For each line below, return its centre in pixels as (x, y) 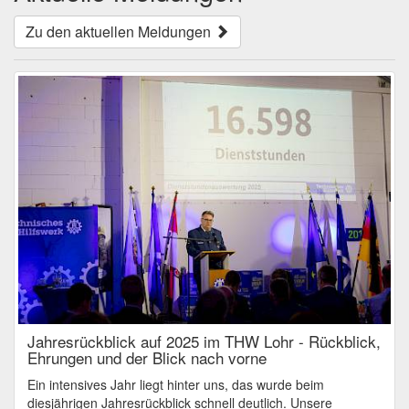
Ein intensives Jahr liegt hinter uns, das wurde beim (176, 385)
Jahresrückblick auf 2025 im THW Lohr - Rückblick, (204, 341)
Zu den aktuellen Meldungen (120, 32)
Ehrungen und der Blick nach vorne (147, 358)
